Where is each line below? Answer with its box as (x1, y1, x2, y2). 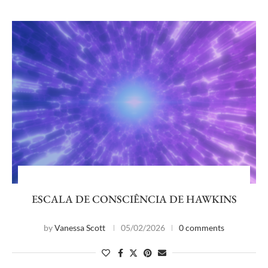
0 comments (179, 223, 224, 233)
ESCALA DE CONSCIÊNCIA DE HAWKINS (31, 192, 237, 206)
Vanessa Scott (54, 223, 105, 233)
